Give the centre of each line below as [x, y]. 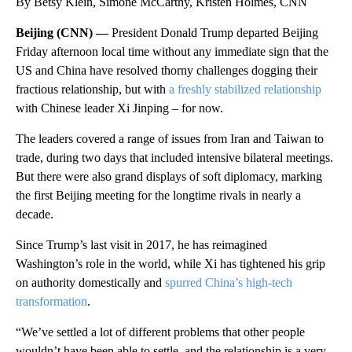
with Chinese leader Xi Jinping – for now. [119, 108]
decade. [35, 214]
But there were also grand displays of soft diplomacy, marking [169, 176]
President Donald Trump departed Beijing [215, 32]
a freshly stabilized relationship [245, 89]
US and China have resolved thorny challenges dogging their [167, 70]
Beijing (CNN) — [64, 32]
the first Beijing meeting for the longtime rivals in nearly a [158, 195]
